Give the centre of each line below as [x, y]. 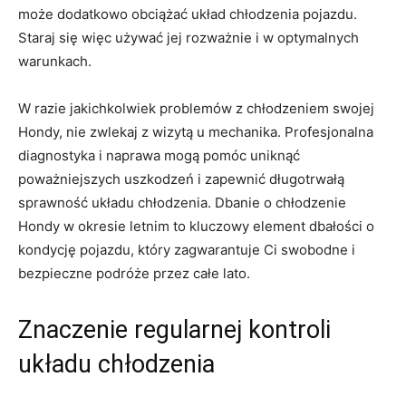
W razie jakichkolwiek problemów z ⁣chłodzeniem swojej [196, 109]
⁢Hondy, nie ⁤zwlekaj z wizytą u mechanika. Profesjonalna [196, 132]
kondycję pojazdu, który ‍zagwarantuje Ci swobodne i [187, 250]
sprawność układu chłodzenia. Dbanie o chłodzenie [182, 203]
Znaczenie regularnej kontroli [174, 330]
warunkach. [55, 62]
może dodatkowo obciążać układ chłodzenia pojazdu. [188, 14]
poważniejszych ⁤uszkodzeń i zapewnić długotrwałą [181, 179]
